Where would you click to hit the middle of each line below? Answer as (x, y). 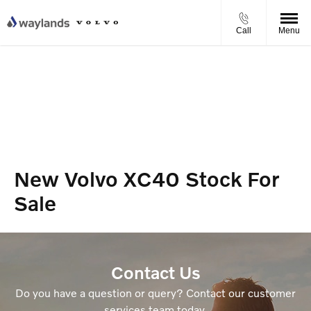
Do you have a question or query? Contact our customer (155, 292)
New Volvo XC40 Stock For (146, 179)
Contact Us (155, 272)
